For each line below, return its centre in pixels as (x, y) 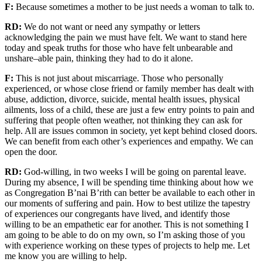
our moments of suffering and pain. (70, 203)
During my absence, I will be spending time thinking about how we (129, 182)
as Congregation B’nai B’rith (59, 193)
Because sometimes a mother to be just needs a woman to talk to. (135, 7)
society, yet (140, 131)
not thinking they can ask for (188, 120)
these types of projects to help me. (173, 245)
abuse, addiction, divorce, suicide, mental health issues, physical (122, 99)
